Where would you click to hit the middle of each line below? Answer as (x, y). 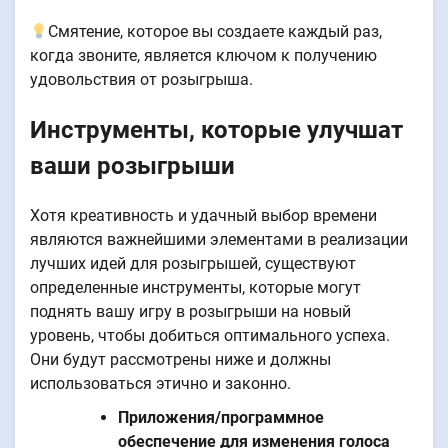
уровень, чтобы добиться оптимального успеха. (210, 335)
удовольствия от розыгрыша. (141, 80)
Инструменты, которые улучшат (216, 129)
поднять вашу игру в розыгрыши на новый (190, 311)
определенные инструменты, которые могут (195, 287)
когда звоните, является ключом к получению (203, 56)
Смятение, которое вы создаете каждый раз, (215, 32)
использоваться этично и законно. (160, 383)
